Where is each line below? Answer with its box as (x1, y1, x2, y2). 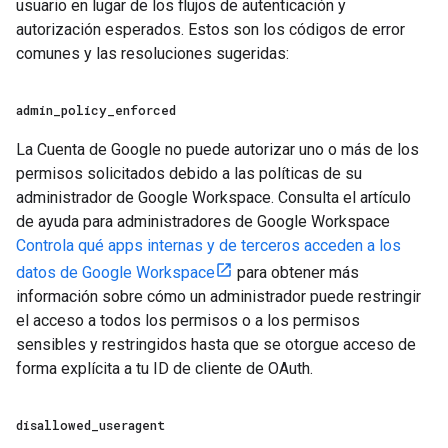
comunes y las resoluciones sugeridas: (16, 44, 289, 63)
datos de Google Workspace (16, 263, 215, 282)
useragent (99, 417, 165, 433)
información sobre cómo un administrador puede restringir (16, 287, 421, 306)
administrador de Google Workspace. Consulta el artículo (16, 188, 411, 207)
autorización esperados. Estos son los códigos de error (16, 20, 405, 39)
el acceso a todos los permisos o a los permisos (16, 311, 360, 330)
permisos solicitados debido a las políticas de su (16, 164, 362, 183)
